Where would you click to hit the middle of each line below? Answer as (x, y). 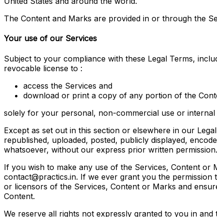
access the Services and (68, 85)
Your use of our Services (50, 39)
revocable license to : (43, 68)
